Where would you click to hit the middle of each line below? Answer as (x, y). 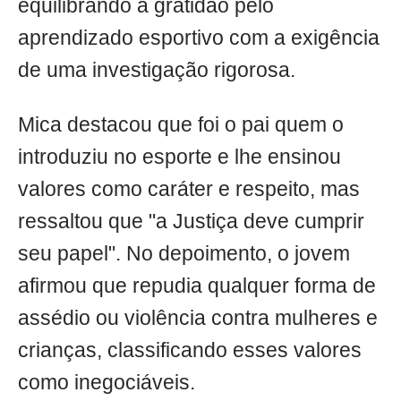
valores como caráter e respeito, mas (189, 190)
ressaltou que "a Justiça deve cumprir (191, 222)
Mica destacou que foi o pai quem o (181, 125)
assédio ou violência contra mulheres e (198, 319)
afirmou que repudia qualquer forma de (197, 286)
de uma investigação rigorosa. (157, 71)
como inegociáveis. (107, 383)
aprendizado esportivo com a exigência (199, 38)
